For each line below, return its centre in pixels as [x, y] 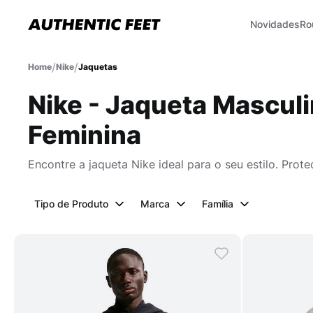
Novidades [275, 24]
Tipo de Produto [71, 204]
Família [218, 204]
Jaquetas [98, 67]
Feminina [85, 135]
